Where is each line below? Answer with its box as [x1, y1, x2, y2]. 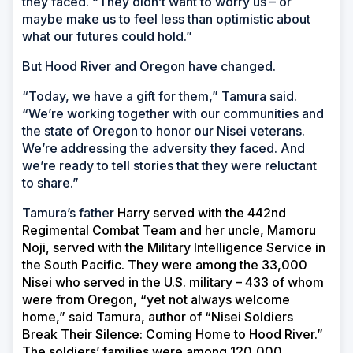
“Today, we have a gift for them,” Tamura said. [22, 88, 297, 105]
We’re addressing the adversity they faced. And [22, 140, 305, 157]
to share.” [22, 175, 79, 191]
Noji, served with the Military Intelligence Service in [22, 240, 325, 256]
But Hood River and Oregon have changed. [22, 58, 276, 75]
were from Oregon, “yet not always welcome [22, 292, 290, 308]
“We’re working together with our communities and [22, 106, 324, 122]
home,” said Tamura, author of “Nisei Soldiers [22, 309, 293, 325]
